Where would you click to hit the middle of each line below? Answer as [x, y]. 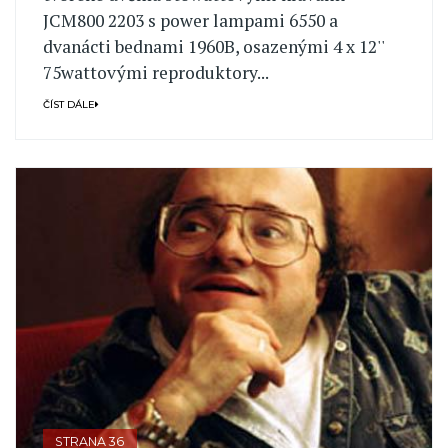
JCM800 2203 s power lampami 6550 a [190, 20]
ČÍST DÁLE [68, 105]
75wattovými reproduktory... [155, 72]
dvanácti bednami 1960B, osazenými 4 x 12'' [213, 46]
